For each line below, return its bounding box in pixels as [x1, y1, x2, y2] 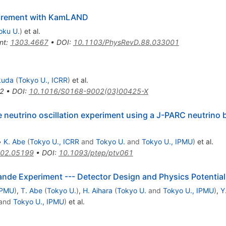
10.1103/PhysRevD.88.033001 [73, 37, 179, 46]
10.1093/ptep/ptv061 [58, 148, 133, 157]
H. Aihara [82, 186, 112, 195]
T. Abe [20, 186, 42, 195]
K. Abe [3, 137, 25, 146]
